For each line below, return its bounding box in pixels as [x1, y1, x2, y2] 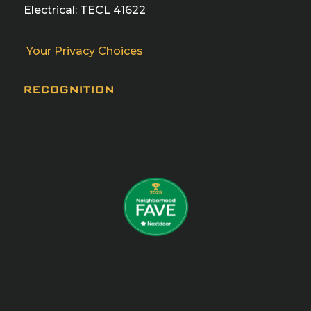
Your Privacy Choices [24, 44, 143, 58]
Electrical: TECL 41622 [24, 3, 146, 17]
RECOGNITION [24, 85, 115, 95]
